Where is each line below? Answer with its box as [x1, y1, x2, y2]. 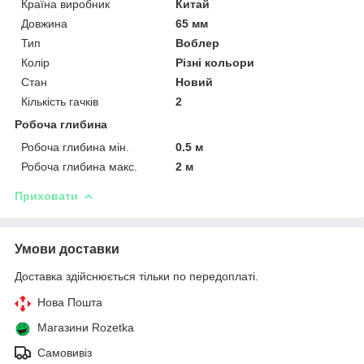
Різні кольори [175, 55, 255, 69]
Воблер [175, 36, 220, 50]
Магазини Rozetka [37, 320, 134, 334]
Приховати [15, 188, 78, 202]
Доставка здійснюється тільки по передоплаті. [15, 269, 258, 283]
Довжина [21, 16, 67, 30]
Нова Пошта [37, 295, 102, 309]
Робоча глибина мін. [21, 140, 129, 154]
